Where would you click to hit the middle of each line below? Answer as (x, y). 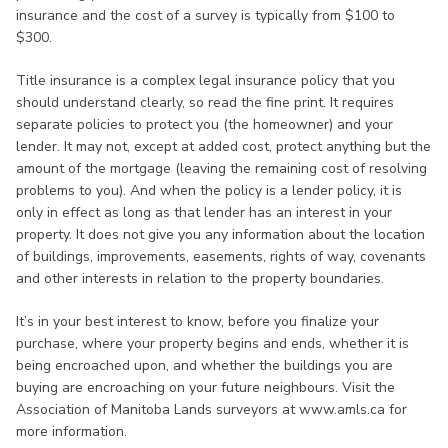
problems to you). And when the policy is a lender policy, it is (209, 191)
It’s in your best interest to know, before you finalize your (197, 322)
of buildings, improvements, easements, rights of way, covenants (221, 257)
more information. (71, 432)
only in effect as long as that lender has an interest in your (204, 213)
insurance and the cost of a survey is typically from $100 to (205, 16)
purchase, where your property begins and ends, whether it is (212, 344)
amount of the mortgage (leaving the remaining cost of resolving (221, 169)
